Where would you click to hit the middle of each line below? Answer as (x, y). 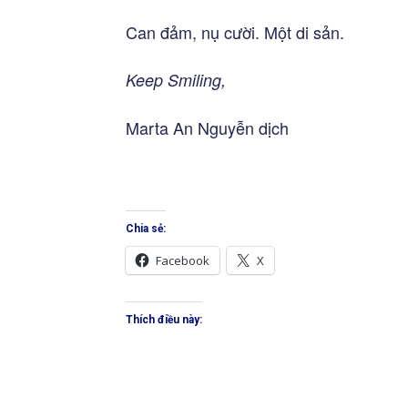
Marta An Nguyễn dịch (207, 127)
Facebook (183, 260)
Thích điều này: (164, 320)
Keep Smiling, (176, 80)
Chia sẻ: (146, 229)
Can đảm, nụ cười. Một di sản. (235, 32)
